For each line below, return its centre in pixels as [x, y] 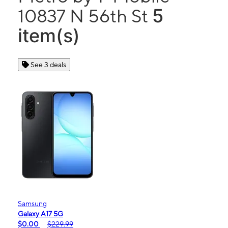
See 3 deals [48, 65]
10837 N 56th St [85, 16]
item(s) [49, 36]
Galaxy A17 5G [40, 214]
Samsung [32, 204]
